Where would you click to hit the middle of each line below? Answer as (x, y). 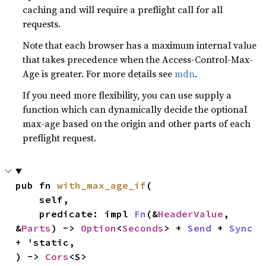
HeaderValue (191, 214)
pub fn (37, 185)
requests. (42, 24)
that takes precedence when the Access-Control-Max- (138, 59)
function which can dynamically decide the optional (135, 109)
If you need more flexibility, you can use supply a (127, 95)
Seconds (143, 228)
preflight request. (60, 138)
